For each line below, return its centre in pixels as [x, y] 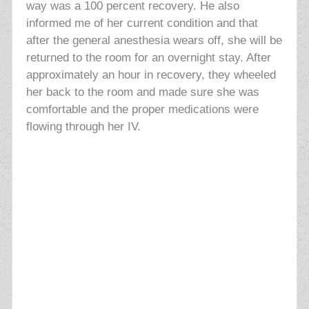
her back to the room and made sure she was [142, 92]
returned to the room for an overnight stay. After [148, 58]
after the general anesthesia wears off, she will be [154, 41]
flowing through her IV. [83, 127]
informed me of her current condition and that [142, 23]
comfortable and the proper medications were [142, 110]
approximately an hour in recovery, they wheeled [151, 75]
